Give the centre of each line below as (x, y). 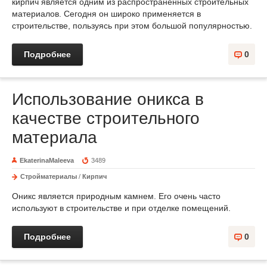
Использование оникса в (108, 99)
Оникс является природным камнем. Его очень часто (116, 196)
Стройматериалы (49, 176)
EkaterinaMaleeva (47, 160)
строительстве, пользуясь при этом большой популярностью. (132, 26)
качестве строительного (106, 118)
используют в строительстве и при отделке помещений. (121, 208)
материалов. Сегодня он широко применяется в (106, 14)
